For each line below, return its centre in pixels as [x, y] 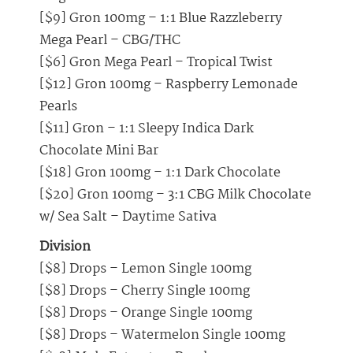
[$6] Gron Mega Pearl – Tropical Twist [156, 63]
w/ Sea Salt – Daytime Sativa [128, 217]
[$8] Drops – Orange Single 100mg [146, 314]
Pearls [58, 107]
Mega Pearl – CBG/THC [110, 41]
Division [65, 247]
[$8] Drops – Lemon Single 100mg [145, 269]
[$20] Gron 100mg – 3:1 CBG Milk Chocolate [175, 195]
